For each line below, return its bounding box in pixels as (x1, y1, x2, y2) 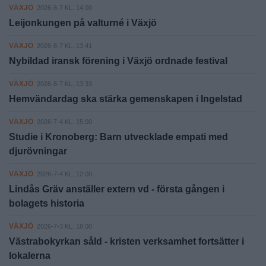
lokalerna (9, 250, 50, 261)
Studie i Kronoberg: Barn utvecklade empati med (9, 131, 228, 142)
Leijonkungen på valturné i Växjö (9, 17, 157, 28)
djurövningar (9, 145, 67, 156)
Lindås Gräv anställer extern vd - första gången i (9, 183, 224, 194)
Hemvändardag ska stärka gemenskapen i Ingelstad (9, 93, 242, 104)
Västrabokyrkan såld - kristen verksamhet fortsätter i (9, 236, 244, 246)
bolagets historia (9, 198, 84, 208)
